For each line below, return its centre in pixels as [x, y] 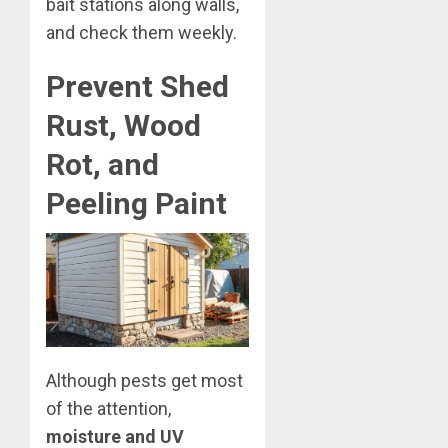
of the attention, [108, 409]
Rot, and [102, 164]
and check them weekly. [141, 32]
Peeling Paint [136, 203]
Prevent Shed [137, 86]
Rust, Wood [123, 125]
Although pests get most [144, 381]
